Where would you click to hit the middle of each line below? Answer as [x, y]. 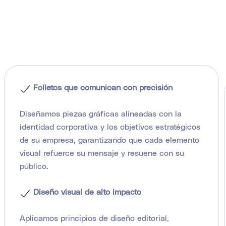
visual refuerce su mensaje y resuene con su [102, 152]
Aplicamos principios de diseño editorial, [94, 217]
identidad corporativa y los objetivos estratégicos [110, 126]
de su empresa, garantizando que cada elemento [109, 139]
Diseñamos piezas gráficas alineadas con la [100, 113]
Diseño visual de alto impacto [86, 192]
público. [34, 165]
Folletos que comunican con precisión [101, 87]
